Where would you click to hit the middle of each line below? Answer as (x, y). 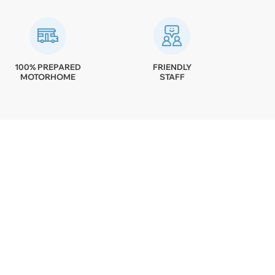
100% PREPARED (48, 67)
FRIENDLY (172, 67)
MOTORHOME (48, 76)
